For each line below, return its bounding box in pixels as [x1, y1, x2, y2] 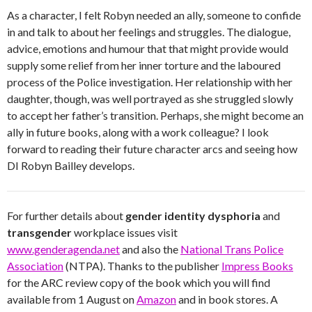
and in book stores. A [176, 292, 278, 306]
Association [7, 259, 63, 272]
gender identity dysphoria [125, 209, 260, 222]
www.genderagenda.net [7, 242, 120, 256]
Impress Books [221, 259, 293, 272]
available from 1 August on [7, 292, 136, 306]
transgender [7, 226, 72, 239]
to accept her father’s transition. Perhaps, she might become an [7, 109, 304, 122]
